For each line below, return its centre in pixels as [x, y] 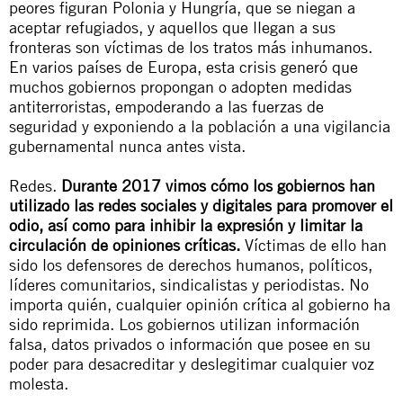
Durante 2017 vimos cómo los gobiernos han [216, 185]
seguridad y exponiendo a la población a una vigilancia [200, 125]
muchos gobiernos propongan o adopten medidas [180, 86]
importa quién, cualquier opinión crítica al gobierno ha [200, 304]
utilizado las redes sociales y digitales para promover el [201, 205]
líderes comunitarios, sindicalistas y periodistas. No [189, 284]
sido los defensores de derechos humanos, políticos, [191, 264]
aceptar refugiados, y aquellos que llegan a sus [172, 27]
